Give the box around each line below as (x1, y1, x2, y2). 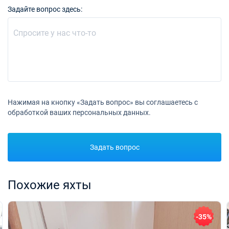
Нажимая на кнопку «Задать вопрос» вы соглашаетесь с (8, 98, 198, 106)
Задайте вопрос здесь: (8, 5, 82, 13)
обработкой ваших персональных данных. (8, 108, 151, 117)
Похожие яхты (8, 178, 91, 192)
